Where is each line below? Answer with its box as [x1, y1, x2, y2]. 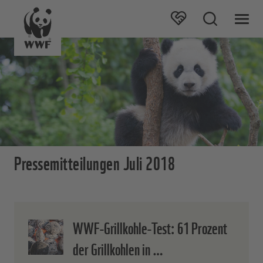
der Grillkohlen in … [73, 235, 163, 261]
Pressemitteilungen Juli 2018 [14, 148, 175, 176]
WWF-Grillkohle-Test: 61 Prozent [73, 214, 227, 240]
